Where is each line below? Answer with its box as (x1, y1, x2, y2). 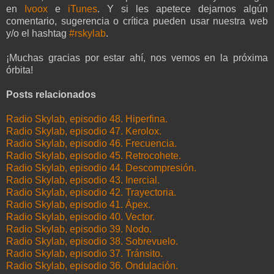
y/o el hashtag (6, 28, 69, 39)
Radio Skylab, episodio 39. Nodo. (6, 224, 152, 235)
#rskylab (69, 28, 106, 39)
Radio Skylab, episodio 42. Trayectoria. (6, 187, 176, 198)
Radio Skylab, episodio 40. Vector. (6, 212, 155, 223)
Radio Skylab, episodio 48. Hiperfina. (6, 114, 168, 125)
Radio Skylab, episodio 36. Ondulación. (6, 261, 178, 272)
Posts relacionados (6, 89, 96, 100)
